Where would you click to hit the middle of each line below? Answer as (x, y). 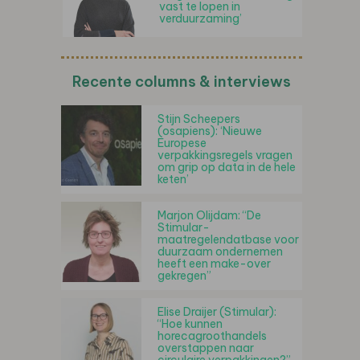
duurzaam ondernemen (220, 252)
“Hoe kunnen (190, 324)
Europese (182, 143)
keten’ (173, 179)
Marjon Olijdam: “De (209, 215)
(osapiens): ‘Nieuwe (210, 131)
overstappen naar (206, 348)
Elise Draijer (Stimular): (217, 312)
